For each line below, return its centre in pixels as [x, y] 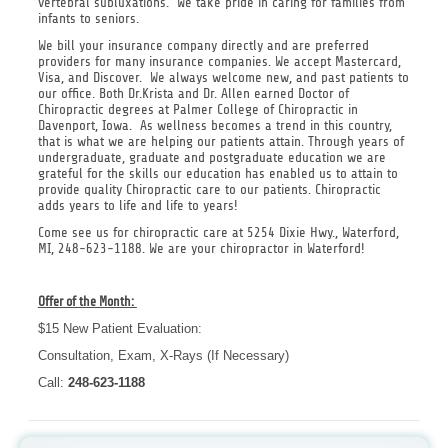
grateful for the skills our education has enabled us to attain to [217, 174]
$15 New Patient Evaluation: [119, 329]
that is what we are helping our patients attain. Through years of [220, 142]
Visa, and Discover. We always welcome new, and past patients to [223, 78]
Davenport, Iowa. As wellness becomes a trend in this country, [214, 126]
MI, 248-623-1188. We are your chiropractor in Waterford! [201, 248]
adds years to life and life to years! [137, 206]
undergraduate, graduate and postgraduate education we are [211, 158]
